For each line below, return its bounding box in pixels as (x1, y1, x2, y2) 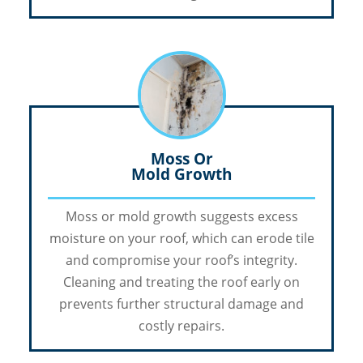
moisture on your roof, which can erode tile (49, 229, 314, 248)
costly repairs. (139, 317, 224, 335)
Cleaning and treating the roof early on (63, 273, 300, 292)
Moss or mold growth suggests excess (65, 207, 298, 226)
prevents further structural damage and (59, 295, 304, 314)
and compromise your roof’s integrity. (66, 251, 297, 270)
